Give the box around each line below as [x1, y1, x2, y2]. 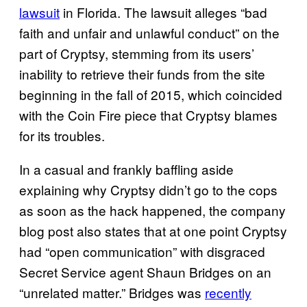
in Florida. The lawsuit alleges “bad [60, 2, 267, 21]
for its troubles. [19, 125, 105, 145]
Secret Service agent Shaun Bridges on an [19, 262, 271, 281]
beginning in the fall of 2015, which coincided [19, 84, 282, 103]
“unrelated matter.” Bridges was [19, 282, 205, 302]
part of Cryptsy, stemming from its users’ [19, 43, 254, 62]
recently [205, 282, 251, 302]
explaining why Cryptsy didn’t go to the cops [19, 180, 278, 199]
